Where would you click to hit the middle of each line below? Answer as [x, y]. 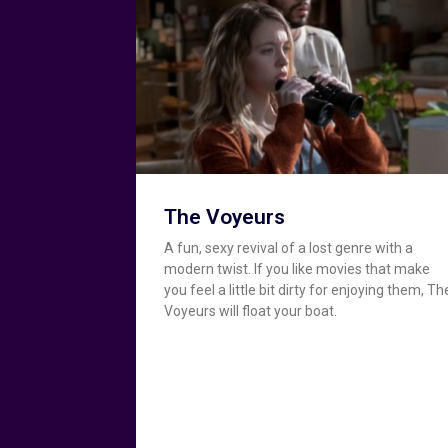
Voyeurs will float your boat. [251, 310]
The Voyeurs [225, 216]
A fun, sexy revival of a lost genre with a [289, 247]
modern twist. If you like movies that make [297, 268]
